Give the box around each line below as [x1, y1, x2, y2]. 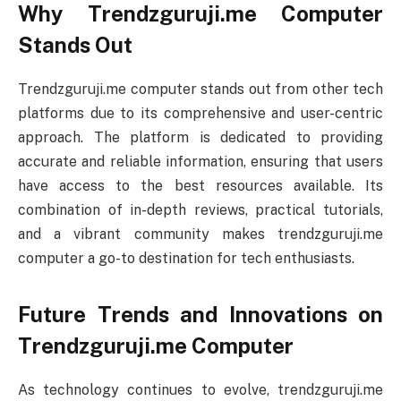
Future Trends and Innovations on [18, 302, 383, 328]
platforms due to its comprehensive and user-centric [18, 104, 383, 122]
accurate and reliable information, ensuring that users [18, 152, 383, 170]
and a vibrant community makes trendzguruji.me [18, 225, 383, 243]
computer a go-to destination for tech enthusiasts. [18, 249, 354, 267]
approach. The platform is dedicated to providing [18, 128, 383, 146]
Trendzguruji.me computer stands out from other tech [18, 80, 383, 98]
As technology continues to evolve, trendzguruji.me [18, 381, 383, 399]
